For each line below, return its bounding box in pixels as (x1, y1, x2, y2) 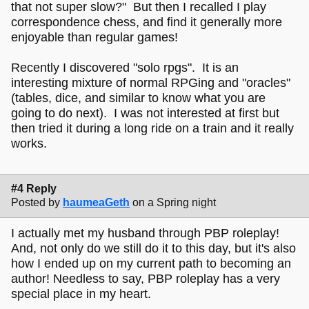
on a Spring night (132, 196, 216, 208)
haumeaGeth (63, 196, 130, 208)
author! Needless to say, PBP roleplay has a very (11, 272, 280, 286)
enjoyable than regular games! (11, 30, 178, 44)
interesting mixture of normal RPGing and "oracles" (11, 75, 290, 90)
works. (11, 136, 47, 150)
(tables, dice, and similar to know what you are (11, 90, 266, 105)
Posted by (11, 196, 60, 208)
